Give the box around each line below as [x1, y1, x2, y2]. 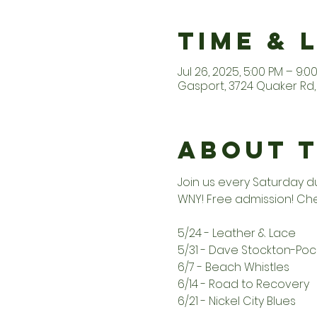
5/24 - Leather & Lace [177, 225, 296, 242]
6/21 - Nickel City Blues [177, 293, 296, 310]
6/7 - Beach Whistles [177, 259, 289, 276]
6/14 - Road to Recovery [177, 276, 309, 293]
